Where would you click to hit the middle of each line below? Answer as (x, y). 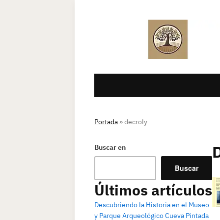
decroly (136, 122)
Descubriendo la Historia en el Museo (152, 205)
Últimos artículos (153, 190)
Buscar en (110, 147)
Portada (106, 122)
